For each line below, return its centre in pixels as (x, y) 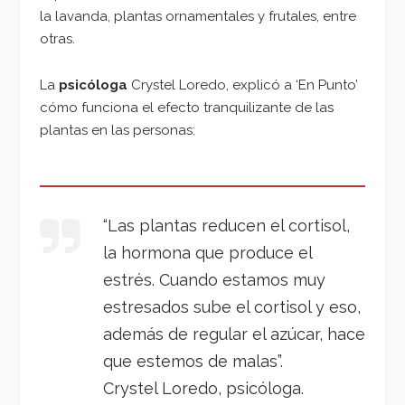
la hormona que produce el (207, 252)
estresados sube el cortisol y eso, (232, 306)
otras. (57, 39)
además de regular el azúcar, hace (234, 334)
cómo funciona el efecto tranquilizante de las (187, 107)
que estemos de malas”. (193, 361)
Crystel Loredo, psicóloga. (203, 388)
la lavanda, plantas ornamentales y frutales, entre (198, 17)
